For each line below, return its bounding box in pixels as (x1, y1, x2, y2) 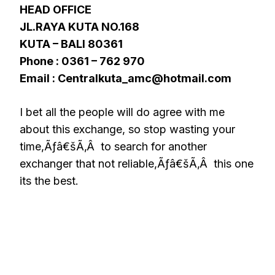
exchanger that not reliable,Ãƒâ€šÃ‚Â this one (20, 157, 254, 170)
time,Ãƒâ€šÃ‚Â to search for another (20, 139, 207, 153)
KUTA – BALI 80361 (20, 37, 123, 50)
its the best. (20, 174, 79, 187)
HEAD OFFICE (20, 2, 91, 16)
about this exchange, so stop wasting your (20, 122, 235, 136)
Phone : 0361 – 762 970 (20, 54, 145, 68)
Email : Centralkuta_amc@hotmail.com (20, 71, 231, 85)
